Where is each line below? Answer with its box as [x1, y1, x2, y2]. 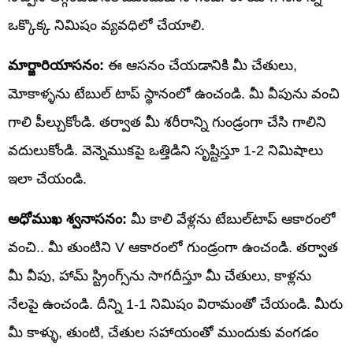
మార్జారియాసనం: [8, 57, 104, 73]
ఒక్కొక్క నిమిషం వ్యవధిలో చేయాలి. [8, 17, 205, 33]
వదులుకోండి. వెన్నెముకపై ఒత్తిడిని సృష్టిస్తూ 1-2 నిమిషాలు [8, 142, 323, 158]
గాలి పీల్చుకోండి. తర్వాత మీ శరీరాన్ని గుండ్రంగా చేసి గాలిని [8, 113, 326, 130]
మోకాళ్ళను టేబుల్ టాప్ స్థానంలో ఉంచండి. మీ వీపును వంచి [8, 85, 340, 102]
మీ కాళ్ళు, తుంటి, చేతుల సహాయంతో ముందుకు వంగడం [8, 324, 318, 340]
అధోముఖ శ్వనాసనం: [8, 210, 127, 227]
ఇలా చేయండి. [8, 170, 87, 187]
